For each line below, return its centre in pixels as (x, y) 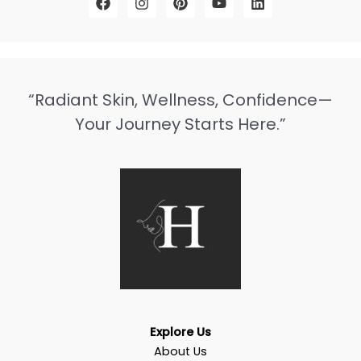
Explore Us (180, 332)
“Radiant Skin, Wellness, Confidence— (180, 100)
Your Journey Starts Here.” (180, 124)
